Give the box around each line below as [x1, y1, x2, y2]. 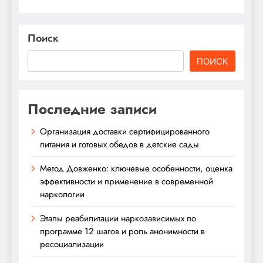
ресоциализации [40, 238, 104, 251]
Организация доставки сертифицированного [40, 125, 210, 139]
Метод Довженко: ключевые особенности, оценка [40, 162, 232, 176]
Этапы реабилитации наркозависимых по [40, 212, 196, 225]
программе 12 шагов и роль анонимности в [40, 225, 205, 238]
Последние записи [28, 99, 157, 120]
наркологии [40, 188, 85, 201]
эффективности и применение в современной [40, 175, 213, 188]
